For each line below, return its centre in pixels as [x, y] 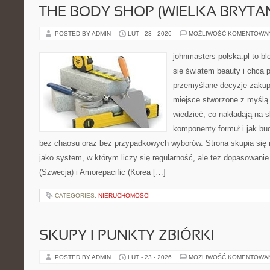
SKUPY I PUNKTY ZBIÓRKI [127, 236]
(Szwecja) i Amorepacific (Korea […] [102, 172]
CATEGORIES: [77, 196]
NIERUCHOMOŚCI [124, 196]
